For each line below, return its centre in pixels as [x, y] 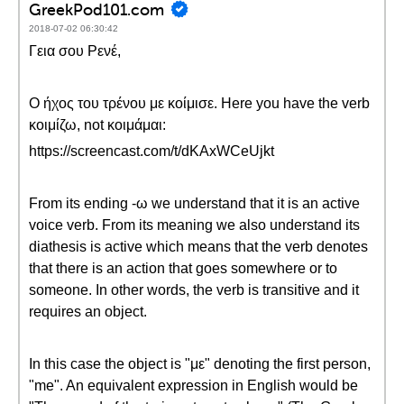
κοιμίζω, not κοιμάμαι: [97, 125]
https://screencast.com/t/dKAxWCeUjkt [151, 151]
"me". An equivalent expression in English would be [193, 386]
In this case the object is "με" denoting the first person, [200, 364]
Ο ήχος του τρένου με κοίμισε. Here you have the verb [199, 103]
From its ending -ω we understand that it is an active [194, 203]
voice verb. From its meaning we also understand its [194, 225]
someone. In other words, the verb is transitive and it [194, 290]
